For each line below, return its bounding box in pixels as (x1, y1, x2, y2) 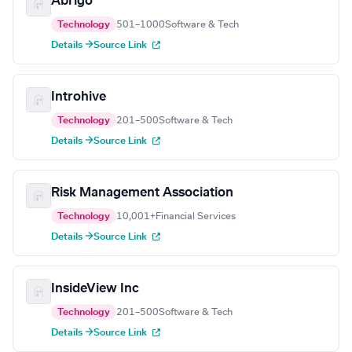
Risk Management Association (51, 186, 233, 200)
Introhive (51, 90, 106, 104)
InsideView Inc (51, 282, 139, 295)
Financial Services (156, 211, 236, 222)
